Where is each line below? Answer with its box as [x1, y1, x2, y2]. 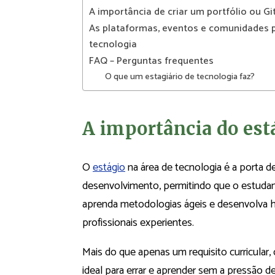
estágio [93, 158, 125, 177]
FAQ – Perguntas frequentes [89, 53, 214, 70]
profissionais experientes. [82, 214, 194, 233]
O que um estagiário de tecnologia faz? [104, 69, 255, 85]
